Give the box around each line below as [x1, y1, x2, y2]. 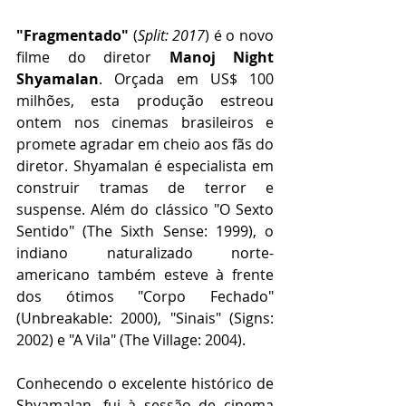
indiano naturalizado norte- [16, 242, 274, 263]
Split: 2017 [137, 24, 206, 45]
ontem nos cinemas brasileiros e [16, 111, 274, 132]
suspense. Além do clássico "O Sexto [16, 198, 274, 219]
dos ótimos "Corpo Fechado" [16, 285, 274, 306]
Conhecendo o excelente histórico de [16, 372, 274, 393]
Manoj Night [169, 46, 274, 67]
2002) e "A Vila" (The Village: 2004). [16, 329, 246, 350]
